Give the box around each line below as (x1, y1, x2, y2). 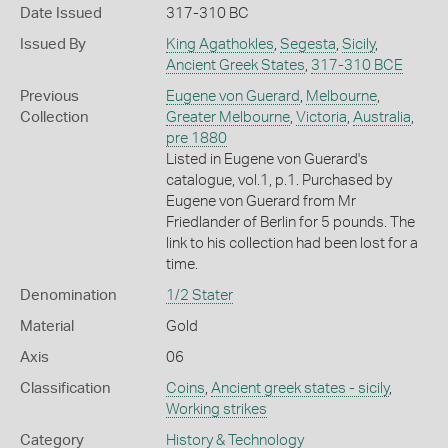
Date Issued (20, 6, 102, 21)
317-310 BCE (310, 58, 403, 73)
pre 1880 (165, 131, 227, 146)
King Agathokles (165, 37, 274, 52)
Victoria (295, 110, 347, 125)
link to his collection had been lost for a (165, 236, 418, 251)
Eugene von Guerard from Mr (165, 194, 356, 209)
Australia (352, 110, 411, 125)
